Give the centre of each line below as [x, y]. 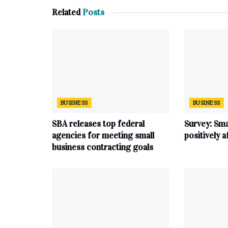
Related [66, 12]
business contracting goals [103, 148]
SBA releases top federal [98, 124]
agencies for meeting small [103, 136]
